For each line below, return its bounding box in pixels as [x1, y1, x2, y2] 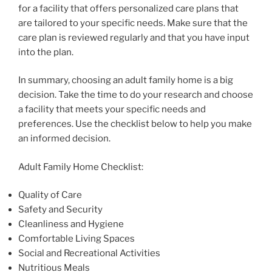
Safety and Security [18, 204, 103, 216]
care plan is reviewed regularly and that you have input [18, 32, 250, 43]
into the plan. [18, 46, 73, 58]
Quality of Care [18, 189, 82, 201]
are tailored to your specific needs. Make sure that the [18, 17, 248, 29]
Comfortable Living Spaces [18, 233, 135, 245]
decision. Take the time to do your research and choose [18, 89, 253, 101]
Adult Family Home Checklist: [18, 161, 143, 172]
